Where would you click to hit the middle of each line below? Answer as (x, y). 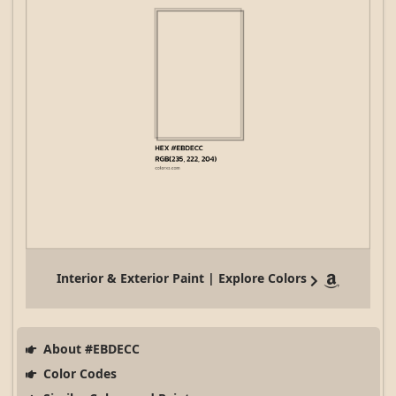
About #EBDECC (89, 349)
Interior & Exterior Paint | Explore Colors (182, 278)
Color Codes (78, 374)
